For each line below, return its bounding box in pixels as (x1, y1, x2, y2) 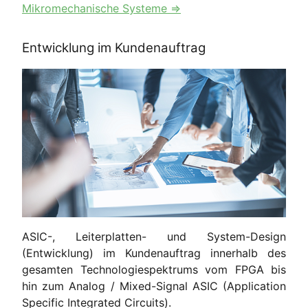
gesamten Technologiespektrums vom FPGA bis (22, 262, 286, 276)
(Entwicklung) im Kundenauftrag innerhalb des (22, 245, 286, 260)
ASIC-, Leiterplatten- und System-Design (22, 229, 286, 243)
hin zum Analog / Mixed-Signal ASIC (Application (22, 278, 286, 293)
